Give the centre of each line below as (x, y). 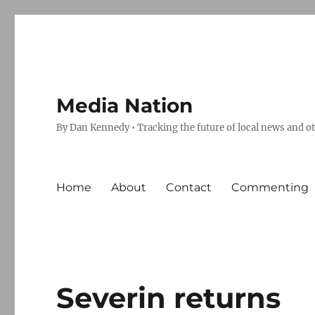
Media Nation (125, 105)
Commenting (270, 187)
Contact (189, 187)
